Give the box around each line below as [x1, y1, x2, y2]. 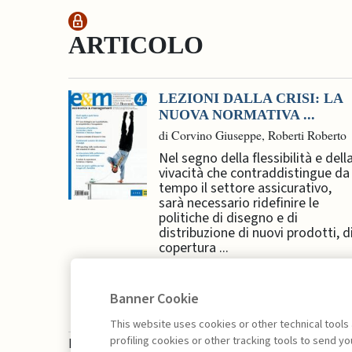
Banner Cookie [110, 289, 199, 309]
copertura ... [159, 237, 229, 258]
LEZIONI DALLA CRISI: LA [159, 90, 343, 106]
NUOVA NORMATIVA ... [159, 106, 315, 123]
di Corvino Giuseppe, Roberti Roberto [159, 126, 346, 143]
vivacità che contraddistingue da [159, 163, 350, 183]
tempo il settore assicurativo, [159, 178, 332, 198]
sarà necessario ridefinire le [159, 192, 319, 213]
